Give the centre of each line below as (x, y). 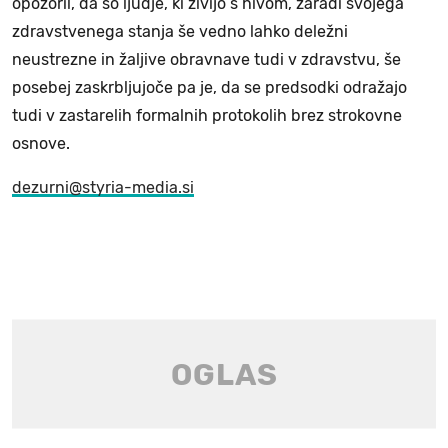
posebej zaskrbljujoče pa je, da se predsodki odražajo (209, 88)
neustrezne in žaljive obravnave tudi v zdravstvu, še (206, 60)
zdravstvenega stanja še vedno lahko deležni (180, 32)
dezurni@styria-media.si (103, 188)
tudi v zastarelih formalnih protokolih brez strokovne (207, 116)
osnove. (41, 144)
